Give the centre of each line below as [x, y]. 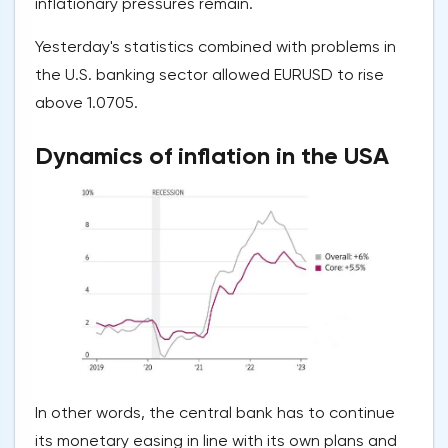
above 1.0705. [86, 102]
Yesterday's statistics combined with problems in [215, 46]
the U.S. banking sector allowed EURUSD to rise [209, 74]
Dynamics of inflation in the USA [212, 155]
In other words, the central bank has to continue [215, 412]
